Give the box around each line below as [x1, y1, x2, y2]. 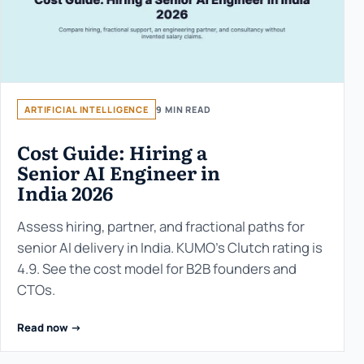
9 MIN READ [156, 103, 211, 116]
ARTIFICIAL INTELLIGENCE [24, 103, 149, 116]
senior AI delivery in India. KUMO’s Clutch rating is [17, 238, 323, 258]
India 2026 [17, 179, 113, 207]
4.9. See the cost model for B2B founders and [17, 259, 297, 279]
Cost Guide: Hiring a [17, 138, 207, 167]
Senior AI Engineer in [17, 158, 220, 187]
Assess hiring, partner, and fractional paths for [17, 217, 305, 236]
